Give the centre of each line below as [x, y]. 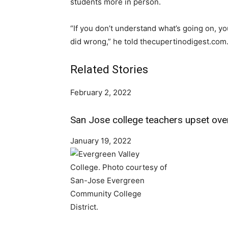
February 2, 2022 [101, 92]
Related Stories [109, 69]
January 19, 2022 [101, 141]
